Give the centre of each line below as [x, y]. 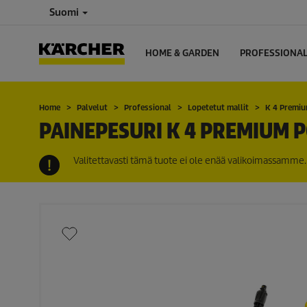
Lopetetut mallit [218, 108]
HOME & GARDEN [182, 53]
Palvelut [92, 108]
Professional [148, 108]
